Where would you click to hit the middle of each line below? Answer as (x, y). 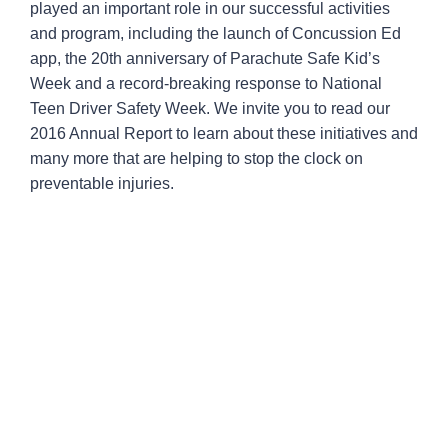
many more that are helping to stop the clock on (196, 159)
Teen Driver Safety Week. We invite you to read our (210, 109)
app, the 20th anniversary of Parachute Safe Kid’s (205, 59)
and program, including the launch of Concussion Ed (215, 34)
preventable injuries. (102, 184)
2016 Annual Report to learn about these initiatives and (224, 134)
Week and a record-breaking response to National (206, 84)
